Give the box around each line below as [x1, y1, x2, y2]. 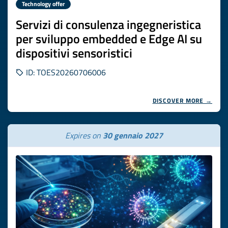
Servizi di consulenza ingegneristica [16, 15, 201, 34]
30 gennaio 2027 [103, 129, 163, 141]
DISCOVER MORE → [152, 96, 212, 105]
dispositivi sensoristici [16, 44, 132, 62]
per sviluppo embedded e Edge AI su [16, 30, 202, 48]
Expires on [65, 129, 103, 141]
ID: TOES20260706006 [24, 66, 106, 78]
